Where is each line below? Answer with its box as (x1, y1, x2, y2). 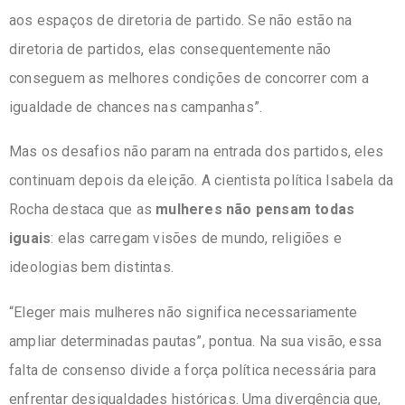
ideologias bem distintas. (9, 259, 178, 277)
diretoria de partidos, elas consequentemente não (9, 40, 332, 58)
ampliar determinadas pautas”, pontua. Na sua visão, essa (9, 332, 382, 350)
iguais (9, 230, 52, 248)
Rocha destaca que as (9, 201, 156, 219)
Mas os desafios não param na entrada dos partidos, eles (9, 143, 384, 161)
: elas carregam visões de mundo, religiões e (51, 230, 343, 248)
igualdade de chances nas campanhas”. (9, 98, 263, 116)
